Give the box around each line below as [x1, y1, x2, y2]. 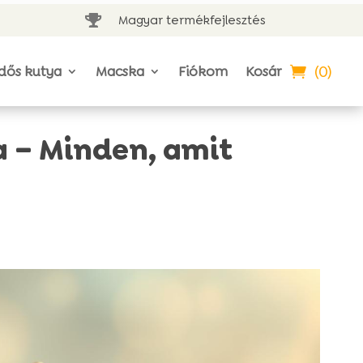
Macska [96, 62, 145, 80]
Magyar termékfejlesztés [117, 12, 266, 28]
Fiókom [178, 62, 228, 80]
